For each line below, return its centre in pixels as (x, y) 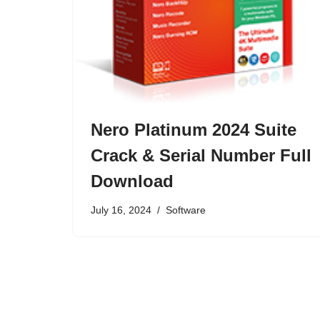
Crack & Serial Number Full (201, 156)
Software (186, 210)
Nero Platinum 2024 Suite (194, 130)
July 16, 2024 (121, 210)
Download (132, 181)
